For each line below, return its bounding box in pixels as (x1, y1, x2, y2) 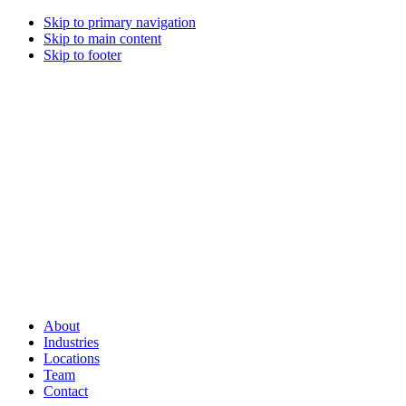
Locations (43, 351, 100, 366)
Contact (43, 383, 88, 399)
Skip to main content (43, 31, 161, 46)
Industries (43, 334, 99, 350)
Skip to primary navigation (43, 14, 196, 30)
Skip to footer (43, 47, 121, 63)
